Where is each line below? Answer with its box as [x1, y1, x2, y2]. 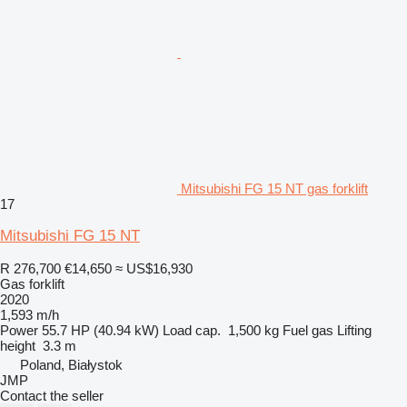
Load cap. [163, 322, 221, 338]
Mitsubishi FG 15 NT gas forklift [181, 180, 368, 196]
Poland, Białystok [20, 356, 123, 372]
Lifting [337, 322, 372, 338]
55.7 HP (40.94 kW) [42, 322, 159, 338]
